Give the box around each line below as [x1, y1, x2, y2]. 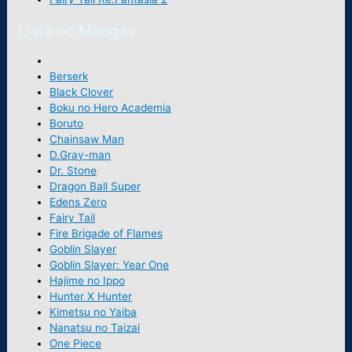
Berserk [49, 69, 89, 82]
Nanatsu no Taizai [49, 321, 141, 334]
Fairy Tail [49, 211, 96, 224]
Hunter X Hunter [49, 289, 133, 302]
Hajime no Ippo [49, 273, 126, 287]
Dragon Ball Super [49, 179, 141, 192]
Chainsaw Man [49, 132, 125, 145]
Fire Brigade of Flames [49, 226, 163, 240]
